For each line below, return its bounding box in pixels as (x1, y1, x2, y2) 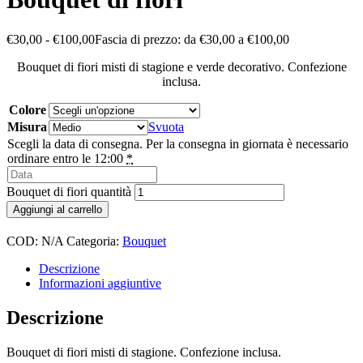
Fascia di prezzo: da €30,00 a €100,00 (95, 32, 289, 46)
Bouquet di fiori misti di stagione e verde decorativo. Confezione (16, 59, 347, 74)
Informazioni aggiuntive (39, 275, 161, 290)
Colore (8, 102, 46, 117)
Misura (7, 119, 47, 134)
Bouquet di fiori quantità (6, 184, 131, 199)
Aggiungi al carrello (13, 203, 102, 216)
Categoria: (66, 233, 122, 248)
